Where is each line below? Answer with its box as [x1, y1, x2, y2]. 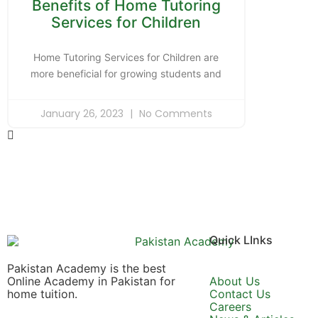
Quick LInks [209, 233, 273, 248]
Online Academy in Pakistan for [7, 274, 175, 288]
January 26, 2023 [40, 106, 126, 121]
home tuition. [7, 287, 77, 301]
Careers [209, 300, 251, 314]
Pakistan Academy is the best [7, 261, 166, 275]
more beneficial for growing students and [31, 67, 222, 80]
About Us [209, 274, 260, 289]
